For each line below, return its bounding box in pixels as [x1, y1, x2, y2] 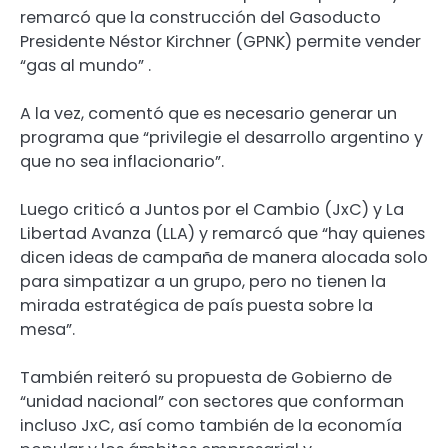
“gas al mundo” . [20, 53, 151, 77]
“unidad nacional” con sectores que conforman [20, 390, 404, 414]
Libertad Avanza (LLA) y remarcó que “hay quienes [20, 221, 425, 245]
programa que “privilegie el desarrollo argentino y [20, 125, 423, 149]
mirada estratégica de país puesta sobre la [20, 293, 373, 317]
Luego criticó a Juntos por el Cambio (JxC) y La [20, 197, 404, 221]
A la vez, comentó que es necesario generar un [20, 101, 397, 125]
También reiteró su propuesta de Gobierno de [20, 366, 392, 390]
